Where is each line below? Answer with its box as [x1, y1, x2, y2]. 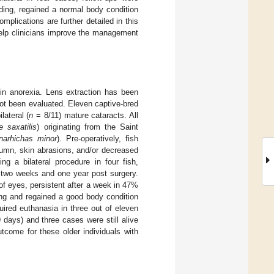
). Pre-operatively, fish [57, 133, 139, 143]
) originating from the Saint [37, 122, 139, 131]
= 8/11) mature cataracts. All [33, 110, 138, 120]
